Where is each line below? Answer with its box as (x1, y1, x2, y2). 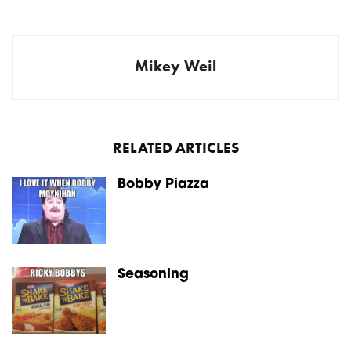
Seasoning (118, 268, 193, 281)
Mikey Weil (135, 56, 216, 75)
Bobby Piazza (118, 178, 209, 191)
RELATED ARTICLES (112, 139, 239, 157)
